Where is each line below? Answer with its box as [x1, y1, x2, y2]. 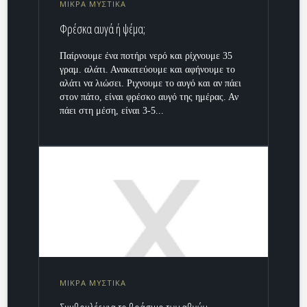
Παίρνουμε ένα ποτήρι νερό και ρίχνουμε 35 [60, 51, 233, 62]
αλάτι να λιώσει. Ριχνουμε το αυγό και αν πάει [60, 78, 242, 89]
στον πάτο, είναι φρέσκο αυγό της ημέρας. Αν [60, 92, 239, 103]
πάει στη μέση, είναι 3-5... [60, 106, 164, 116]
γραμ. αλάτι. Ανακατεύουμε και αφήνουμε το [60, 64, 236, 75]
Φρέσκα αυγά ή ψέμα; [60, 21, 146, 38]
